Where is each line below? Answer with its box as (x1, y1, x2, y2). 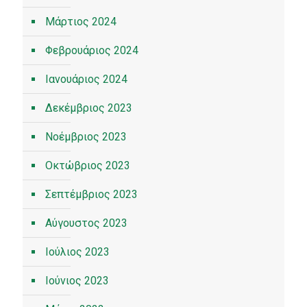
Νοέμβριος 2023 (45, 130, 127, 143)
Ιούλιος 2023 (45, 245, 110, 258)
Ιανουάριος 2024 (45, 73, 127, 86)
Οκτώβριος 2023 (45, 159, 130, 172)
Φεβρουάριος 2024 (45, 44, 138, 57)
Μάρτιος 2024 (45, 15, 116, 28)
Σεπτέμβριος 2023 (45, 188, 138, 201)
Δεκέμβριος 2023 (45, 101, 132, 114)
